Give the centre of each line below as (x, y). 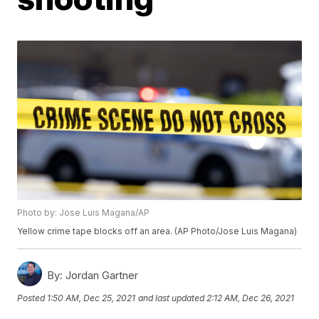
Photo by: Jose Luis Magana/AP (84, 213)
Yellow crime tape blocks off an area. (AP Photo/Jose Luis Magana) (157, 231)
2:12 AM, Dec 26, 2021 (251, 298)
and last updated (172, 298)
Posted (32, 298)
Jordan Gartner (101, 276)
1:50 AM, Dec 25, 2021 (91, 298)
